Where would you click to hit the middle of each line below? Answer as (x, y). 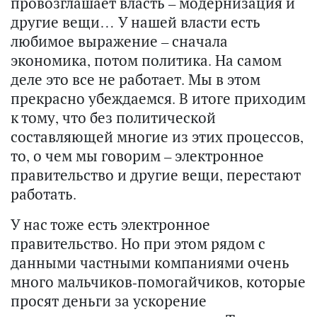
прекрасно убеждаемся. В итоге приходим (158, 99)
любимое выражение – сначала (119, 41)
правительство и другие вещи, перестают (156, 175)
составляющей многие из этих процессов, (157, 137)
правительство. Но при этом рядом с (138, 244)
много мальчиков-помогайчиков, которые (158, 282)
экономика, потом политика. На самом (146, 60)
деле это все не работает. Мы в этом (136, 80)
